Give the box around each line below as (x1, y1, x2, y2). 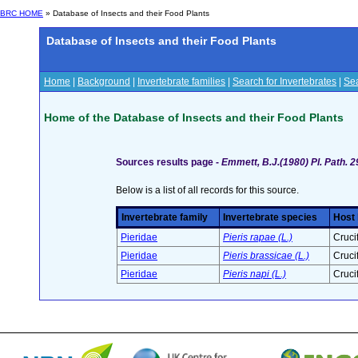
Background (78, 76, 130, 87)
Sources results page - (116, 157, 221, 169)
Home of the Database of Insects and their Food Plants (44, 110, 344, 124)
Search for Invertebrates (233, 76, 336, 87)
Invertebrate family (121, 212, 208, 224)
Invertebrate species (223, 212, 317, 224)
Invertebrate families (137, 76, 225, 87)
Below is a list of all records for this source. (116, 185, 299, 197)
